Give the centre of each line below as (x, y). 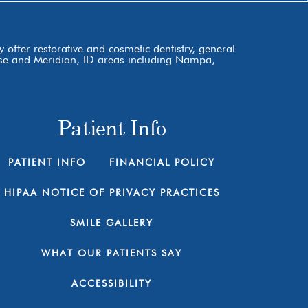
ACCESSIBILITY (112, 284)
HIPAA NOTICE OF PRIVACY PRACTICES (112, 193)
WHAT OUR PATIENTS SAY (112, 253)
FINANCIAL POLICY (163, 163)
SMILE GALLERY (112, 223)
